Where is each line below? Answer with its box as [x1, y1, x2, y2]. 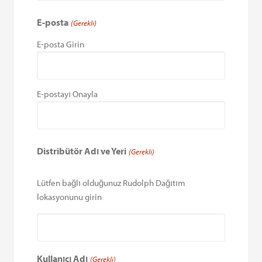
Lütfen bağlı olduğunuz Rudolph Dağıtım [37, 177, 186, 188]
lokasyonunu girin [37, 191, 102, 202]
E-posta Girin [37, 38, 85, 50]
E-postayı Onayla [37, 88, 98, 99]
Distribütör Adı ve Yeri [37, 144, 127, 157]
